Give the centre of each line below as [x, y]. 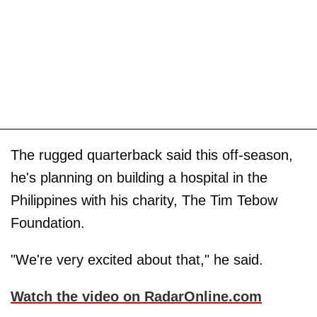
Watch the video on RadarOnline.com [136, 296]
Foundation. [48, 223]
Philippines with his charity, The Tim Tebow [144, 200]
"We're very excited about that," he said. [137, 259]
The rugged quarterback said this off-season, [152, 155]
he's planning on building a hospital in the [139, 177]
